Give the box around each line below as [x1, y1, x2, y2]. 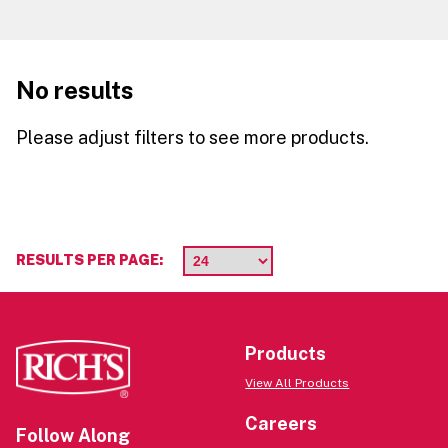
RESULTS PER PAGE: [16, 251, 163, 268]
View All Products [245, 376, 350, 390]
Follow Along [16, 424, 130, 446]
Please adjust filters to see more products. [16, 127, 369, 148]
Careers [245, 413, 318, 434]
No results [16, 76, 134, 104]
